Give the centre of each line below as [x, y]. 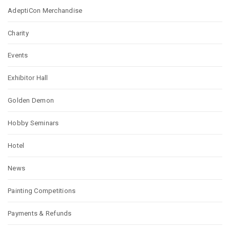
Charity [18, 33]
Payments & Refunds [40, 213]
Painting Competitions [42, 190]
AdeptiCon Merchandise [45, 10]
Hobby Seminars [33, 123]
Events [18, 55]
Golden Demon [31, 101]
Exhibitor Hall [28, 78]
